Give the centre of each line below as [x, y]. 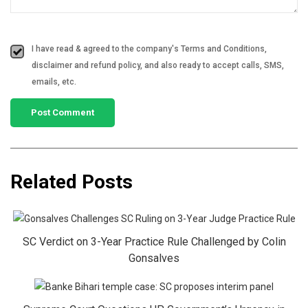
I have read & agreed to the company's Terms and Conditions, [149, 49]
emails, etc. [54, 82]
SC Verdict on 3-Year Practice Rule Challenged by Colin [154, 242]
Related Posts [71, 182]
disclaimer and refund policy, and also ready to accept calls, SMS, [158, 65]
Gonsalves [154, 258]
